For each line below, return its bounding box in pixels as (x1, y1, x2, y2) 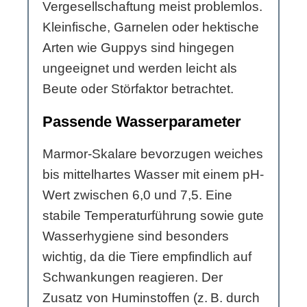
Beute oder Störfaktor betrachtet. (42, 82, 234, 97)
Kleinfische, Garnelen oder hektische (42, 20, 259, 35)
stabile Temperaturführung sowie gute (42, 208, 264, 223)
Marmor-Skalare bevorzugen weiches (42, 147, 263, 162)
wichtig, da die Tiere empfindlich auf (42, 249, 251, 265)
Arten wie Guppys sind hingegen (42, 40, 234, 56)
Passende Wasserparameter (42, 113, 241, 131)
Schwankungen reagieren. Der (42, 270, 223, 285)
